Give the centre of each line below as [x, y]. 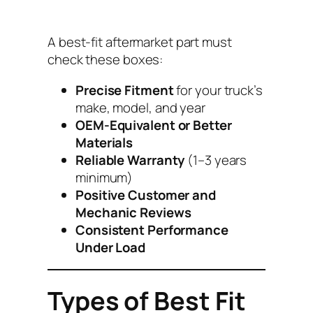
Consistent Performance [152, 230]
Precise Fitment [125, 90]
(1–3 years [216, 160]
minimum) [104, 177]
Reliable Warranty [130, 160]
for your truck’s [218, 90]
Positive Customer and [146, 195]
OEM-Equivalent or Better [154, 125]
